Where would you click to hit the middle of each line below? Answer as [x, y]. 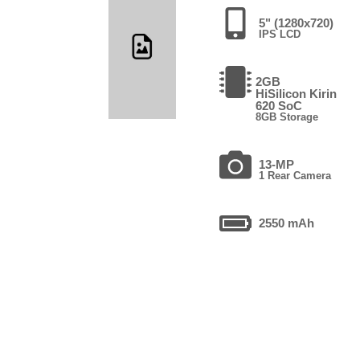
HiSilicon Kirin [297, 93]
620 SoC [279, 105]
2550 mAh [287, 223]
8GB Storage [287, 117]
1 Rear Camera [295, 175]
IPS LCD [280, 34]
